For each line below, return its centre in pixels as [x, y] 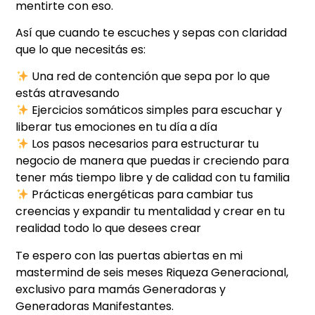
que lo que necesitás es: [81, 50]
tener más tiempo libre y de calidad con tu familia [153, 178]
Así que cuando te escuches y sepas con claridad [152, 33]
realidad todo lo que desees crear [109, 229]
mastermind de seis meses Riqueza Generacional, [152, 272]
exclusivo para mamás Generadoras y [121, 289]
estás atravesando [68, 94]
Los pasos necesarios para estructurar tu [143, 144]
